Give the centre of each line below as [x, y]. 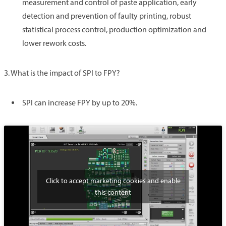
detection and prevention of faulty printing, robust [107, 16]
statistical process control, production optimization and [114, 29]
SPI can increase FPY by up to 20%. [80, 102]
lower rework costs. [54, 43]
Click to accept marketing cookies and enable [113, 181]
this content [113, 193]
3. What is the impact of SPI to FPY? [62, 73]
